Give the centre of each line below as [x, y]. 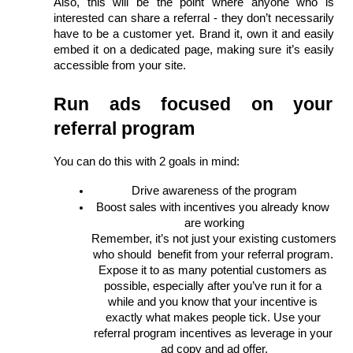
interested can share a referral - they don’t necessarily [194, 18]
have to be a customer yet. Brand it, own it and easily [194, 33]
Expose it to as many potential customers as [213, 270]
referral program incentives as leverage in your [213, 333]
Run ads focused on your [193, 104]
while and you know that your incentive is [213, 301]
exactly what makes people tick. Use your [213, 317]
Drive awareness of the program [214, 190]
